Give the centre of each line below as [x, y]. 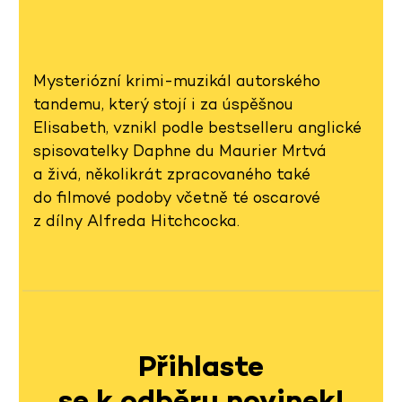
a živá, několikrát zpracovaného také [172, 175]
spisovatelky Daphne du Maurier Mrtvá [180, 151]
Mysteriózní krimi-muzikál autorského [177, 81]
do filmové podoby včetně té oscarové [177, 198]
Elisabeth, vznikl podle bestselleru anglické [197, 128]
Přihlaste [201, 367]
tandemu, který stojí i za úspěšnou [163, 105]
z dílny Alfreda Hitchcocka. [136, 221]
